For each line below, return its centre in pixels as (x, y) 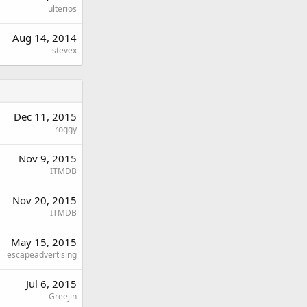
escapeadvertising (42, 254)
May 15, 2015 (44, 242)
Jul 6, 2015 (51, 283)
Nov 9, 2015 (48, 158)
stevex (64, 50)
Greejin (63, 296)
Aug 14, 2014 (45, 37)
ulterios (62, 8)
